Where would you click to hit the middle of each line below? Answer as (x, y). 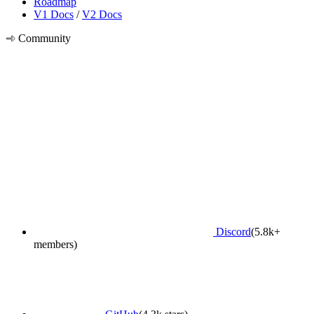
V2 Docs (102, 14)
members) (55, 244)
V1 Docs (54, 14)
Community (43, 38)
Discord (232, 231)
